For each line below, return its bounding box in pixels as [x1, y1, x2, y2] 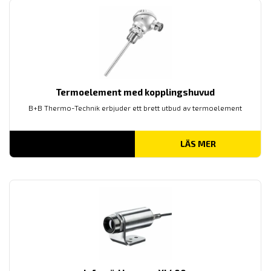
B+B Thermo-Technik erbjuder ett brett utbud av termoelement [28, 103, 242, 113]
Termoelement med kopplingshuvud [55, 87, 215, 98]
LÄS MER [180, 139, 216, 149]
